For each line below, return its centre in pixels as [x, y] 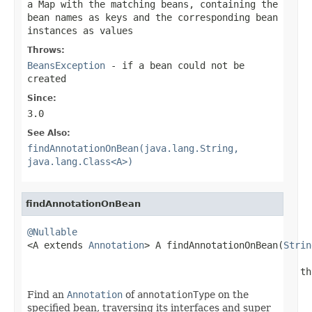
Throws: [46, 50]
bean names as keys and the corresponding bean [153, 17]
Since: [42, 98]
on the [232, 294]
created [47, 78]
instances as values [80, 30]
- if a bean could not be [175, 65]
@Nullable [52, 232]
